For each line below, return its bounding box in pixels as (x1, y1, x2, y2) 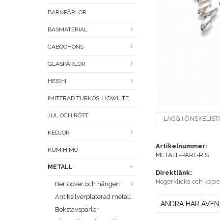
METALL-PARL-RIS (156, 151, 209, 159)
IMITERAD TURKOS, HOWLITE (48, 95, 129, 102)
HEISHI (48, 78, 66, 85)
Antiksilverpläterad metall (55, 193, 131, 201)
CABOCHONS (48, 43, 83, 51)
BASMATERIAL (48, 26, 87, 33)
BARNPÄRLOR (48, 9, 86, 16)
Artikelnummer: (156, 142, 207, 150)
